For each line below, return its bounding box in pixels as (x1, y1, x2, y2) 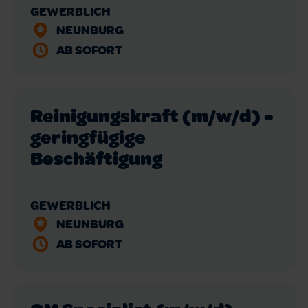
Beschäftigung (30, 144, 162, 170)
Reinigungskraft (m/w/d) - (30, 102, 274, 128)
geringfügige (30, 123, 146, 149)
